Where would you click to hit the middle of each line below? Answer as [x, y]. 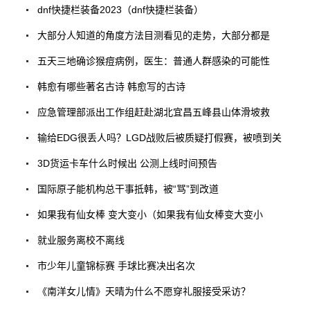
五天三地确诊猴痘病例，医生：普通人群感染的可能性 [153, 61]
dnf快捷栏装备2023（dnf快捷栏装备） [120, 9]
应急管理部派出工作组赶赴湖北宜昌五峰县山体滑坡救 [153, 112]
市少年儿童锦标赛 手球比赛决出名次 [116, 265]
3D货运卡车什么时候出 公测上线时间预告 [127, 163]
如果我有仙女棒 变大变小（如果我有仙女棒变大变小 [150, 214]
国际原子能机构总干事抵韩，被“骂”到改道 [128, 189]
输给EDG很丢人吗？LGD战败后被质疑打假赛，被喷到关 [159, 137]
